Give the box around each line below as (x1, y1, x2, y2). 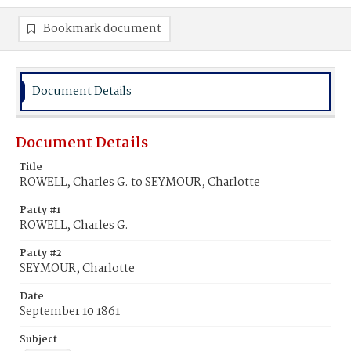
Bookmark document (43, 20, 161, 38)
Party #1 (20, 202, 60, 219)
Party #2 (20, 245, 62, 262)
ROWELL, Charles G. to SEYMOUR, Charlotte (20, 173, 260, 192)
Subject (20, 331, 57, 348)
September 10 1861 (20, 302, 120, 321)
